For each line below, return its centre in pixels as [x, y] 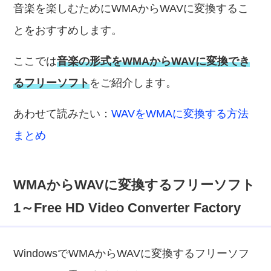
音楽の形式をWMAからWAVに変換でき [154, 61]
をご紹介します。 [133, 83]
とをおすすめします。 [68, 30]
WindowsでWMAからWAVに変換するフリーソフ [132, 253]
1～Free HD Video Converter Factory [127, 208]
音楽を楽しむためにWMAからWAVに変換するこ [131, 8]
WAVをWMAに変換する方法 [180, 114]
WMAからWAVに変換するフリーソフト [135, 185]
